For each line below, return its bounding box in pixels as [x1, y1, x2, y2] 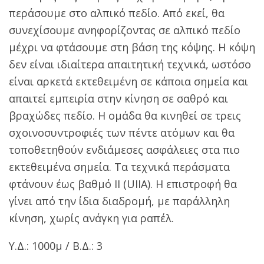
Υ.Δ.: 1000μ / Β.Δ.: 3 [9, 238, 103, 253]
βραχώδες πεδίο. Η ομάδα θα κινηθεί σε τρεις [9, 108, 241, 123]
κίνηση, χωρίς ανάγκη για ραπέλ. [9, 210, 174, 225]
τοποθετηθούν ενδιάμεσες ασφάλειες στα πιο [9, 142, 240, 157]
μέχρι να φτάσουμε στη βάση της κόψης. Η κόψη [9, 39, 255, 54]
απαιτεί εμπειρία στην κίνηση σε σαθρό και [9, 91, 228, 105]
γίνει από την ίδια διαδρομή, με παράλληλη [9, 193, 230, 208]
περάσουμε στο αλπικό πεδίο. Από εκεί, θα [9, 5, 225, 20]
